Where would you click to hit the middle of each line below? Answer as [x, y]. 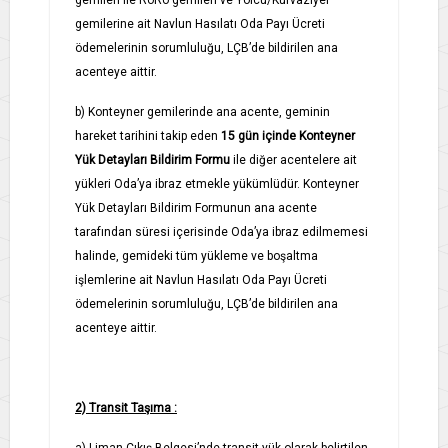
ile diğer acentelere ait [295, 159]
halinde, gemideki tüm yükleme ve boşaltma [196, 255]
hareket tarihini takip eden [146, 135]
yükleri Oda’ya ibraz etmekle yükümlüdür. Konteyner [217, 183]
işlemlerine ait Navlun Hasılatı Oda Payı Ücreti [201, 279]
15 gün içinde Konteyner [288, 135]
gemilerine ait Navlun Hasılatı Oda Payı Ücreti [200, 23]
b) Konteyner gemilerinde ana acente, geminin [202, 111]
